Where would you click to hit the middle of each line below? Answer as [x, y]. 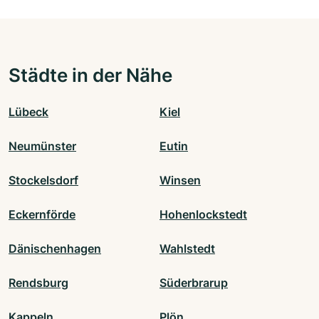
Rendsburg [38, 283]
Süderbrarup [194, 283]
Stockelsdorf [43, 181]
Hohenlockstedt [203, 215]
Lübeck [28, 112]
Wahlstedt [187, 249]
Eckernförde [42, 215]
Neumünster [42, 146]
